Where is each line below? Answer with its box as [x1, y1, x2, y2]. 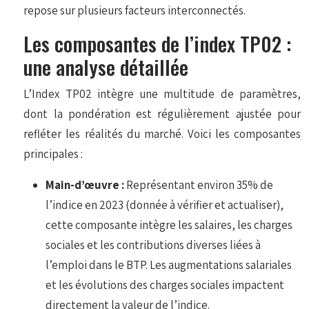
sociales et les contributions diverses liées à [46, 237, 261, 252]
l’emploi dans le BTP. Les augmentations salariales [46, 257, 292, 272]
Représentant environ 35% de [126, 177, 274, 192]
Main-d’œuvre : [46, 177, 127, 192]
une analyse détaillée [23, 51, 189, 81]
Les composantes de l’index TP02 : [23, 28, 292, 58]
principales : [23, 146, 83, 161]
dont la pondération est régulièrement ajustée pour [23, 106, 301, 121]
